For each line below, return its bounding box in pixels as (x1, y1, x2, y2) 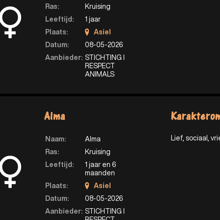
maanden (84, 169, 115, 177)
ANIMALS (84, 71, 114, 78)
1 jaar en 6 (84, 161, 116, 168)
